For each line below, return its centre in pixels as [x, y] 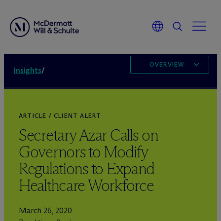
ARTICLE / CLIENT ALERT [60, 116]
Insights [28, 70]
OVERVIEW [167, 64]
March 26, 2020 [45, 210]
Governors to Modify [83, 152]
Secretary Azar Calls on [89, 135]
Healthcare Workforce [86, 185]
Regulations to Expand [87, 169]
